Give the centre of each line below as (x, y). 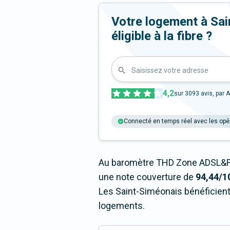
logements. (122, 206)
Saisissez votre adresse (170, 70)
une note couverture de (147, 177)
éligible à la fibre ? (162, 36)
